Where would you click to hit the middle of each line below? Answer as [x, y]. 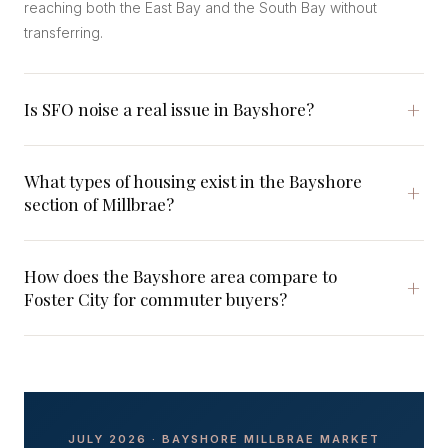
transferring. [63, 32]
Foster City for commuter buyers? [155, 299]
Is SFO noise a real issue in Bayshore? [169, 109]
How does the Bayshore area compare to [180, 276]
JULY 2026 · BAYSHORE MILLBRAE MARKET [224, 439]
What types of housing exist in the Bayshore [193, 181]
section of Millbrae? [99, 204]
